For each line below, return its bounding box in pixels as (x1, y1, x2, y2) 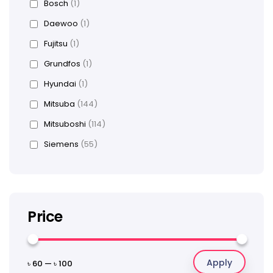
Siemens (44, 138, 80, 151)
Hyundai (44, 78, 78, 90)
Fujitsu (44, 38, 69, 50)
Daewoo (44, 18, 80, 30)
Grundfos (44, 58, 82, 70)
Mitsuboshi (44, 118, 88, 130)
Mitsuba (44, 98, 77, 110)
